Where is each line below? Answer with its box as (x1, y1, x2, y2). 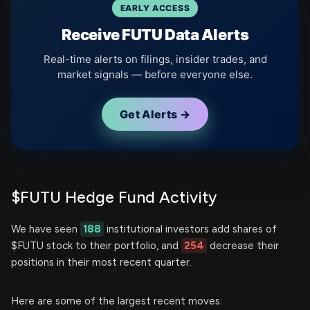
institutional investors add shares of (104, 223, 277, 235)
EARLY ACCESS (120, 3, 190, 13)
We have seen (11, 223, 80, 235)
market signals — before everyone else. (57, 68, 253, 81)
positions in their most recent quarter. (11, 256, 192, 268)
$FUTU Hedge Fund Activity (11, 188, 217, 207)
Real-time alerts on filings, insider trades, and (43, 53, 267, 66)
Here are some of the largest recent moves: (11, 295, 222, 307)
